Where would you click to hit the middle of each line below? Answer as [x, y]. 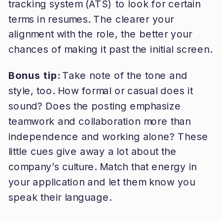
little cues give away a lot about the [92, 151]
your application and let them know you [102, 182]
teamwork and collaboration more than [99, 121]
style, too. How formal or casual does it [100, 91]
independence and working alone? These [108, 136]
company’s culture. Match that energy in [102, 166]
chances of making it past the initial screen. [110, 49]
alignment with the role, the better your [100, 34]
